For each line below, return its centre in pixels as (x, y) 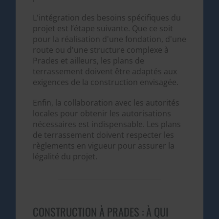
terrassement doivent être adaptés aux (105, 71)
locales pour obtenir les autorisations (102, 113)
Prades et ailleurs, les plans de (88, 60)
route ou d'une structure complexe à (100, 50)
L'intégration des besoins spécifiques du (107, 17)
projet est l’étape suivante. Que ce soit (103, 28)
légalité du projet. (65, 156)
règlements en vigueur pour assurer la (103, 145)
